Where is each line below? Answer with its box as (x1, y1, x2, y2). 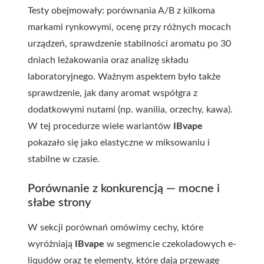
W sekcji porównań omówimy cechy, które (28, 223, 203, 232)
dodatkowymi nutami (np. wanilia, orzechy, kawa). (28, 105, 233, 114)
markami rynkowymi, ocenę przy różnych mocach (28, 22, 231, 32)
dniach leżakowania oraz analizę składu (28, 55, 189, 65)
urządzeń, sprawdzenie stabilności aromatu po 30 (28, 39, 231, 48)
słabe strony (28, 197, 91, 209)
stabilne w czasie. (28, 154, 100, 164)
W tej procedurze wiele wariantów (28, 121, 173, 131)
